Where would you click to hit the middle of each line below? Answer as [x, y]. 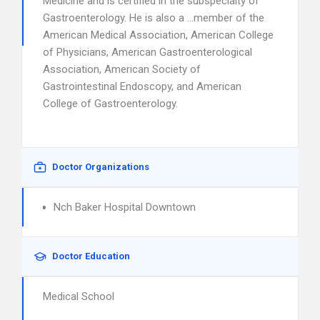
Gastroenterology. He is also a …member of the [154, 18]
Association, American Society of [122, 69]
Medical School [79, 296]
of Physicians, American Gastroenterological [147, 52]
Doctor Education [91, 256]
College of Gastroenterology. [110, 104]
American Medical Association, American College [158, 35]
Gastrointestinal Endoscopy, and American [142, 86]
